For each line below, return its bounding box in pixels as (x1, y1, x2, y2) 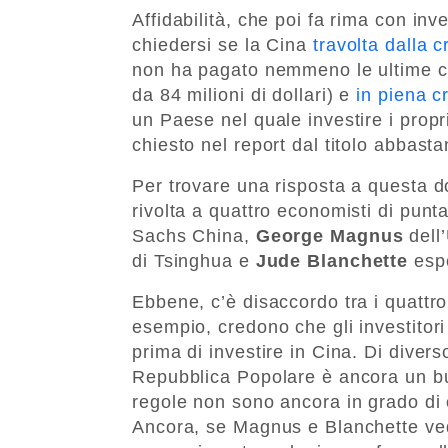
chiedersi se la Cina (132, 34, 313, 55)
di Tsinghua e (132, 250, 256, 271)
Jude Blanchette (255, 250, 409, 271)
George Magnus (255, 225, 404, 246)
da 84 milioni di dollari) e (132, 84, 357, 105)
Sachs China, (132, 225, 256, 246)
